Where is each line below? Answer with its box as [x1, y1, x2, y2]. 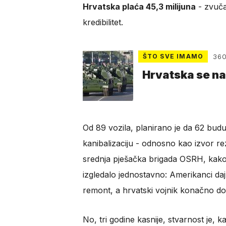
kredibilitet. [82, 17, 123, 28]
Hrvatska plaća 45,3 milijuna [82, 2, 196, 12]
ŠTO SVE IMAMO [142, 52, 204, 61]
